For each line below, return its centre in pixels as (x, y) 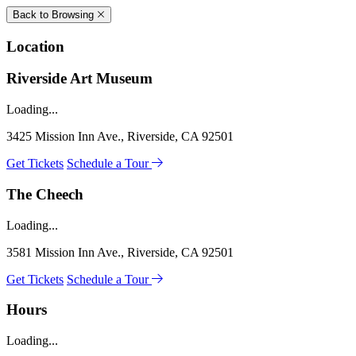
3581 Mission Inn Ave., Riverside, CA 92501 (120, 252)
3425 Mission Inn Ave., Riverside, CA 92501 (120, 137)
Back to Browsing (55, 15)
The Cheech (45, 194)
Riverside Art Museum (79, 79)
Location (35, 46)
